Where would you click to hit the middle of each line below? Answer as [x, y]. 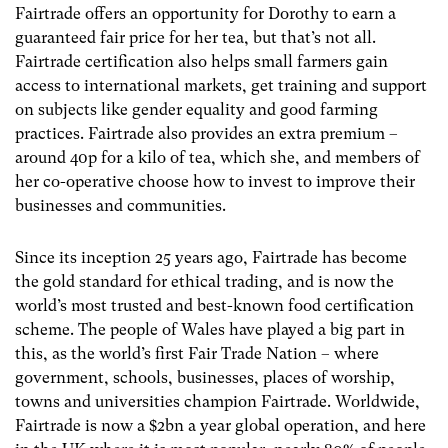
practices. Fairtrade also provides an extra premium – [206, 134]
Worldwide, [377, 401]
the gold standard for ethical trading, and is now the [204, 281]
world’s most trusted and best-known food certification [214, 305]
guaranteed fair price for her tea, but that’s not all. [195, 38]
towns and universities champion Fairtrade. [175, 401]
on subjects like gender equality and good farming [196, 110]
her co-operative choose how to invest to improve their [215, 182]
